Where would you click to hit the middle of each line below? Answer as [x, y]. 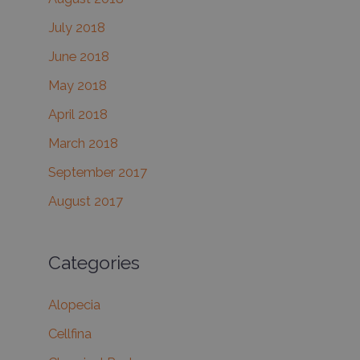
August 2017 [86, 202]
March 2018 [83, 144]
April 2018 [78, 115]
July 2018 [77, 27]
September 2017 [98, 173]
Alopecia [74, 305]
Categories [94, 263]
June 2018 [79, 56]
